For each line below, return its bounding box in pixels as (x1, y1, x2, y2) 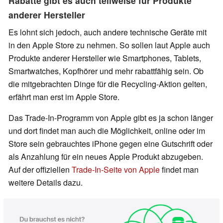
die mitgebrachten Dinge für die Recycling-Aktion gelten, (8, 78, 207, 90)
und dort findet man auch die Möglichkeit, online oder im (8, 125, 205, 137)
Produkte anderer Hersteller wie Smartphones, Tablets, (8, 52, 201, 64)
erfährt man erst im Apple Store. (8, 91, 119, 103)
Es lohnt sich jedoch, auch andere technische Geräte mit (8, 26, 207, 38)
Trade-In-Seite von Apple (72, 164, 160, 176)
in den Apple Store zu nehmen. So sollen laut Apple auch (8, 39, 210, 51)
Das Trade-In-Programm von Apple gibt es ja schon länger (8, 112, 213, 124)
